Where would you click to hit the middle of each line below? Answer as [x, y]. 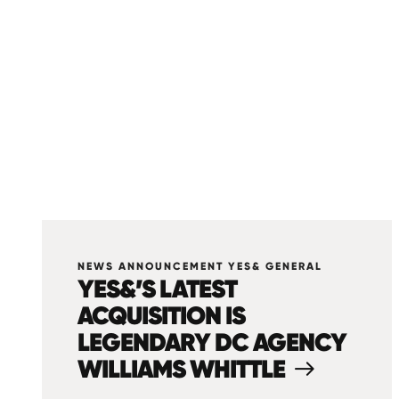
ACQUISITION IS [161, 315]
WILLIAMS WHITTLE [181, 369]
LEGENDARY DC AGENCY [212, 342]
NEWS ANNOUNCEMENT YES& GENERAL [200, 266]
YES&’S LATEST [157, 289]
